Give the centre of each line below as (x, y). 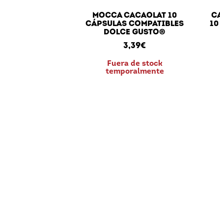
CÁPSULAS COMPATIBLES (135, 24)
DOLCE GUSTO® (135, 33)
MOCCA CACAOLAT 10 (135, 16)
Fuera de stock (135, 64)
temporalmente (135, 72)
